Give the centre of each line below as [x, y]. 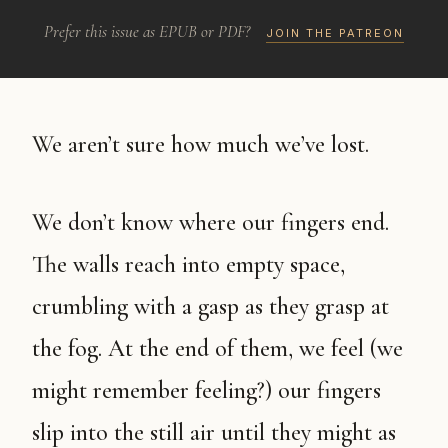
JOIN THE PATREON [335, 33]
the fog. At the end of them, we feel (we [217, 348]
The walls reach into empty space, [188, 264]
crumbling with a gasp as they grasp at [210, 306]
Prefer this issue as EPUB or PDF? [147, 31]
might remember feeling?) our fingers [206, 390]
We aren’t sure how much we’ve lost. [210, 144]
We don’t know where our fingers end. [42, 222]
